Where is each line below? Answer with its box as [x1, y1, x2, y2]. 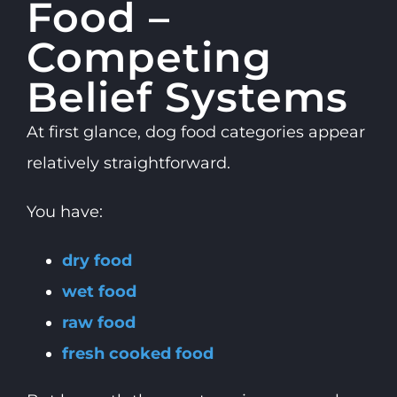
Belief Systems [26, 72, 348, 121]
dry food [61, 250, 132, 270]
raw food [61, 312, 136, 332]
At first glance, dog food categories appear [26, 121, 365, 142]
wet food [61, 281, 136, 301]
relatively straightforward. [26, 152, 230, 173]
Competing [26, 32, 272, 82]
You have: [26, 201, 103, 222]
